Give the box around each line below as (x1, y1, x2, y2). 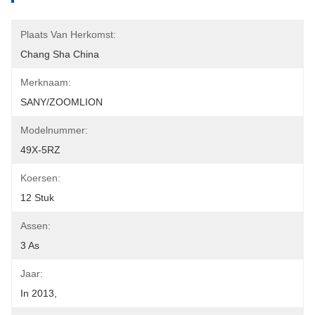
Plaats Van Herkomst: (20, 29, 116, 40)
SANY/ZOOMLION (20, 96, 103, 108)
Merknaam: (20, 77, 71, 88)
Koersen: (20, 172, 60, 184)
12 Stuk (20, 192, 54, 203)
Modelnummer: (20, 124, 88, 136)
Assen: (20, 220, 51, 231)
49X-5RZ (20, 144, 60, 155)
